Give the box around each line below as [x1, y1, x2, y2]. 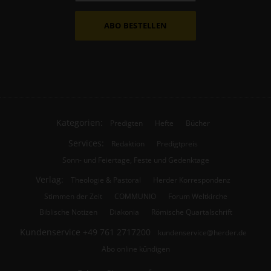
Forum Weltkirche [168, 191, 227, 201]
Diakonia [109, 207, 139, 217]
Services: [68, 137, 104, 149]
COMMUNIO [114, 191, 156, 201]
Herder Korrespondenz [153, 175, 230, 185]
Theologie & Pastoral [71, 175, 141, 185]
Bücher [186, 118, 210, 128]
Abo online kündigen [101, 243, 170, 253]
